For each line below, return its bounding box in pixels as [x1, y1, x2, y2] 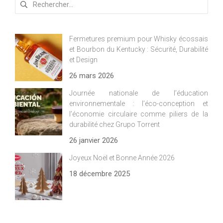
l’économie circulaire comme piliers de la [69, 110, 208, 118]
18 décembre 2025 [69, 169, 130, 178]
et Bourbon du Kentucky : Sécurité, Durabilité [69, 45, 208, 53]
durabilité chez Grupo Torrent [69, 120, 160, 128]
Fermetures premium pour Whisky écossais [69, 35, 208, 43]
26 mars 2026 [69, 71, 114, 80]
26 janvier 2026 [69, 136, 118, 145]
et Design [69, 56, 98, 64]
